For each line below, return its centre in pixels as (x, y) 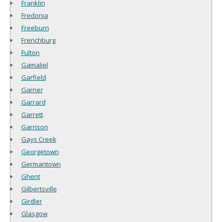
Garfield (33, 77)
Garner (32, 89)
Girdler (31, 201)
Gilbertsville (39, 189)
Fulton (30, 52)
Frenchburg (38, 40)
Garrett (32, 114)
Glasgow (34, 213)
